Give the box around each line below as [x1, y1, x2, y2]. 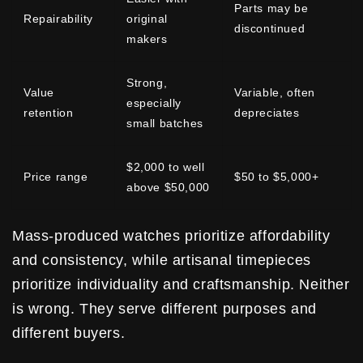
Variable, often [234, 85, 315, 99]
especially [126, 96, 181, 109]
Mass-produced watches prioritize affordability [12, 227, 331, 244]
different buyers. [12, 324, 126, 341]
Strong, [126, 75, 168, 89]
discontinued [234, 21, 305, 35]
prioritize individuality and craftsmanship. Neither [12, 275, 350, 293]
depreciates [234, 105, 300, 119]
